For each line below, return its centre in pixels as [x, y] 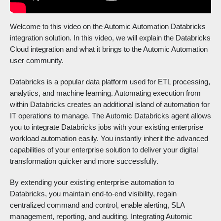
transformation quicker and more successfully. [84, 161]
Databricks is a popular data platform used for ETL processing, [110, 82]
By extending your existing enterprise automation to [92, 183]
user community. [37, 61]
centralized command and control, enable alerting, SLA [97, 205]
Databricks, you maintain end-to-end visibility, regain [93, 194]
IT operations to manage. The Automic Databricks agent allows [110, 116]
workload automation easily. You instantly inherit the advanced [109, 139]
